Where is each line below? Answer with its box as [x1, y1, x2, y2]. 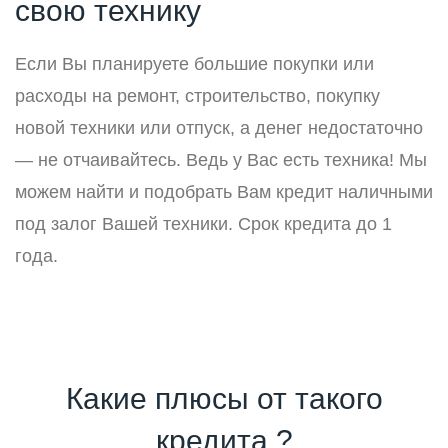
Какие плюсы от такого [65, 381, 383, 415]
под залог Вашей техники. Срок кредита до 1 [15, 214, 392, 235]
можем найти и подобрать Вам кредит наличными [15, 182, 433, 203]
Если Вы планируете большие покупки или [15, 54, 374, 75]
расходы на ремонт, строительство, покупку [15, 86, 380, 107]
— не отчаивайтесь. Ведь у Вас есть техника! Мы [15, 150, 427, 171]
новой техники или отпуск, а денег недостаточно [15, 118, 423, 139]
